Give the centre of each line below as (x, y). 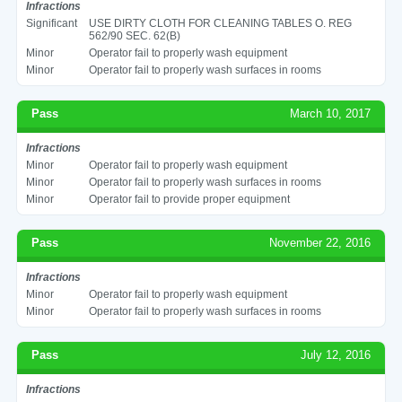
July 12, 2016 (336, 354)
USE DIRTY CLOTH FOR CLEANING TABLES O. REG (220, 23)
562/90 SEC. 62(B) (134, 35)
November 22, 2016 (320, 242)
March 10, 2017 (331, 113)
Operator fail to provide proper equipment (189, 199)
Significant (51, 23)
